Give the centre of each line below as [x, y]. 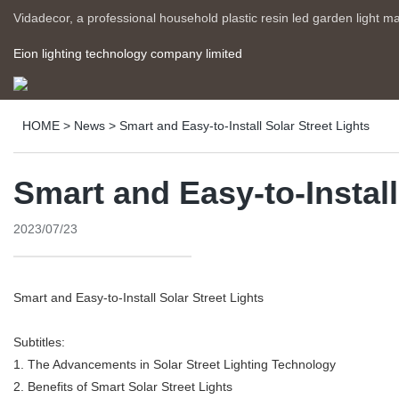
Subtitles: [39, 342]
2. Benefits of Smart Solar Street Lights [123, 387]
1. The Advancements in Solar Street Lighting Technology [175, 364]
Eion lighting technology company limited [128, 53]
